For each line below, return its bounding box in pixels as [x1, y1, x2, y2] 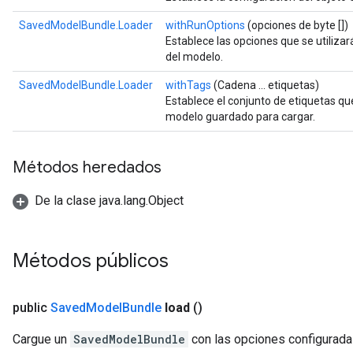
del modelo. [165, 50, 223, 63]
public [13, 300, 50, 315]
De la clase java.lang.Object [35, 193, 184, 208]
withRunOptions [165, 19, 245, 32]
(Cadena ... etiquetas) [211, 79, 319, 91]
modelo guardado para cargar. [165, 110, 315, 123]
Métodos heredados [13, 158, 162, 177]
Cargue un [13, 332, 70, 347]
